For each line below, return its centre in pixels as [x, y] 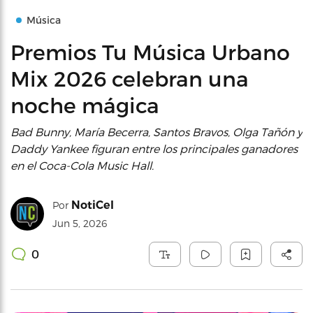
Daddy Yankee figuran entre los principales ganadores [154, 148]
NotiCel [93, 205]
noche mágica [85, 105]
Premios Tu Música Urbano [150, 52]
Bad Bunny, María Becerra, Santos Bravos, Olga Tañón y [156, 132]
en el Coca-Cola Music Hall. [82, 165]
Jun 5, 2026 [80, 223]
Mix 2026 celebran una [130, 78]
